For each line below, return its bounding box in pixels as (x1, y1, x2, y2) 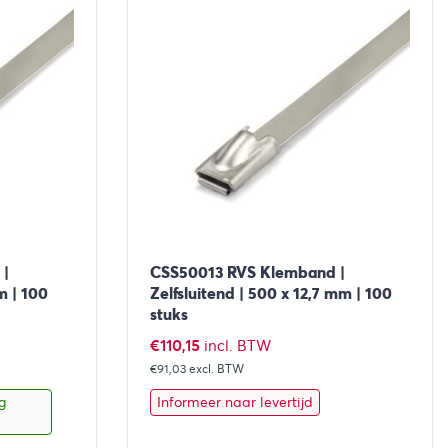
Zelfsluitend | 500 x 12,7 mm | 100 (149, 283, 392, 305)
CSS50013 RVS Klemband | (149, 262, 345, 284)
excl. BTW (188, 361, 244, 377)
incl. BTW (203, 337, 271, 356)
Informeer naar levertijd (156, 393, 313, 412)
